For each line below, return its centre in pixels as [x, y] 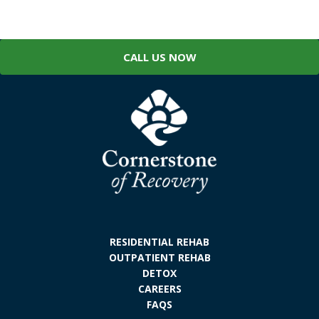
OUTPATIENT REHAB [159, 257]
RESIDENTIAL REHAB [159, 241]
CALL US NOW [159, 57]
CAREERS [159, 288]
